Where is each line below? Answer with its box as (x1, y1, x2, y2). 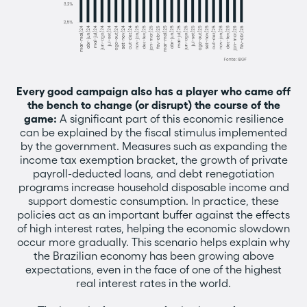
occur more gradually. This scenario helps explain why (17, 236, 290, 248)
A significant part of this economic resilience (56, 112, 284, 125)
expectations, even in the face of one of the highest (25, 263, 282, 275)
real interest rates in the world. (76, 277, 231, 289)
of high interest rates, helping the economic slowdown (17, 222, 290, 234)
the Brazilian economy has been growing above (33, 249, 274, 262)
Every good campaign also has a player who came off (16, 85, 291, 97)
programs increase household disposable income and (18, 181, 289, 193)
